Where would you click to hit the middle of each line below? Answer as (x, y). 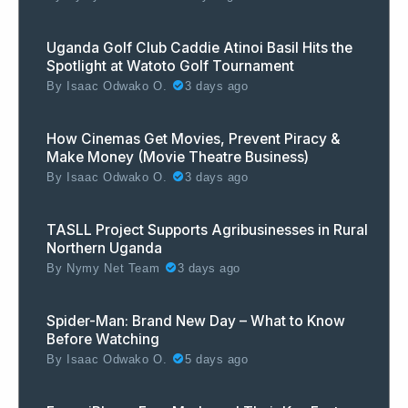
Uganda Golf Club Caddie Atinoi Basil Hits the (199, 47)
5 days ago (217, 359)
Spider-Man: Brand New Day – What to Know (196, 321)
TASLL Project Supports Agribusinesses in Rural (207, 229)
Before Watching (103, 339)
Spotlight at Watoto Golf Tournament (170, 66)
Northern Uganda (104, 248)
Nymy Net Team (113, 268)
